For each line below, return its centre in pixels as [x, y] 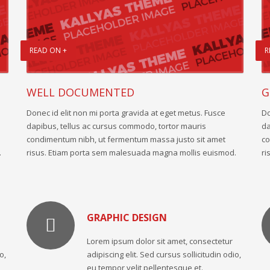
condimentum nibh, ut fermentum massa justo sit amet [126, 139]
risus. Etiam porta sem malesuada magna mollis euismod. [131, 152]
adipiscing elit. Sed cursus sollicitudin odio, [164, 254]
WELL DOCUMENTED [80, 92]
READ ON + [48, 50]
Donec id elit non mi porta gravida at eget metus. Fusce [126, 112]
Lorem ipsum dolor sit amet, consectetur [160, 241]
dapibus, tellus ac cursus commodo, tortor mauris [116, 126]
